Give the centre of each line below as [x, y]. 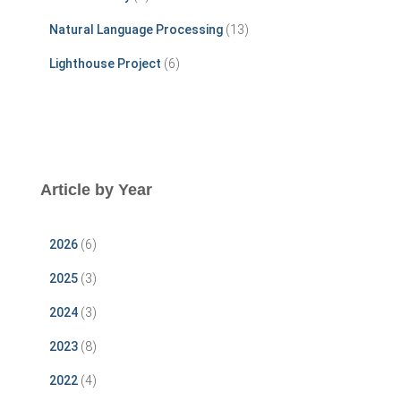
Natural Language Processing [136, 29]
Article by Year [96, 189]
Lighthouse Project [105, 63]
